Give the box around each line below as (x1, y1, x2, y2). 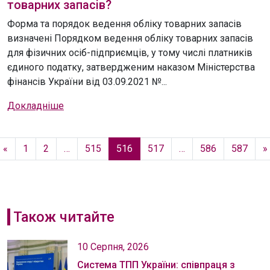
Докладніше (7, 100, 64, 112)
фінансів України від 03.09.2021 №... (7, 76, 167, 88)
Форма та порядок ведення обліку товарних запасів (7, 18, 242, 30)
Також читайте (13, 209, 115, 226)
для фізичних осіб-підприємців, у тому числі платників (7, 47, 253, 59)
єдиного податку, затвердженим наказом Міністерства (7, 61, 255, 74)
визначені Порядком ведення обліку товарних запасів (7, 33, 253, 45)
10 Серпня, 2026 (77, 241, 149, 253)
